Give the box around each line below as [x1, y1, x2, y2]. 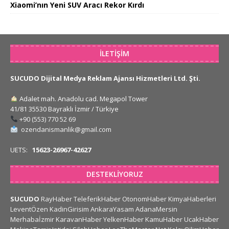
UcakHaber [184, 215, 219, 224]
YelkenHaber [103, 215, 144, 224]
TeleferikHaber [74, 194, 121, 204]
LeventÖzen [10, 204, 48, 214]
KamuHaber [145, 215, 182, 224]
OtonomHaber [122, 194, 167, 204]
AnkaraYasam [90, 204, 134, 214]
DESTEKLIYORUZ [86, 169, 143, 179]
